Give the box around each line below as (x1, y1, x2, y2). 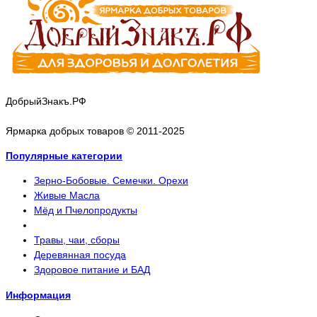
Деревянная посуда (34, 249, 126, 261)
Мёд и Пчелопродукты (34, 204, 137, 217)
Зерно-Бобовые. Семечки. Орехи (34, 175, 188, 187)
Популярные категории (6, 149, 122, 161)
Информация (6, 289, 71, 301)
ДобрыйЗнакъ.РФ (6, 95, 86, 107)
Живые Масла (34, 190, 100, 202)
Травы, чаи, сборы (34, 234, 120, 246)
